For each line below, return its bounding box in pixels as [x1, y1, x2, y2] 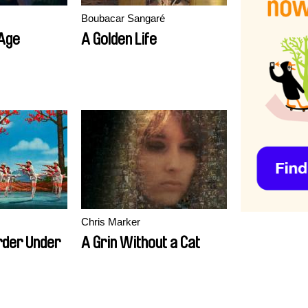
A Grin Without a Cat [81, 234, 200, 251]
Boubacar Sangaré [81, 12, 165, 24]
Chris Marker [81, 216, 140, 228]
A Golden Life [81, 31, 157, 47]
